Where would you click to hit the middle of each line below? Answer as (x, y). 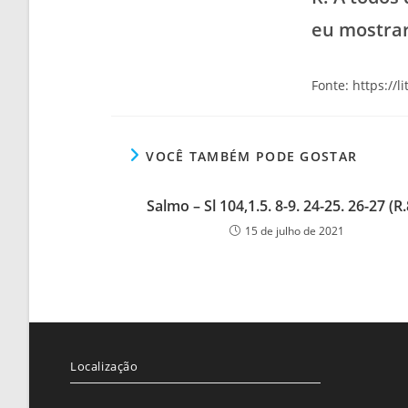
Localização (104, 366)
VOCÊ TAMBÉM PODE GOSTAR (252, 156)
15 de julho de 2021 (294, 230)
